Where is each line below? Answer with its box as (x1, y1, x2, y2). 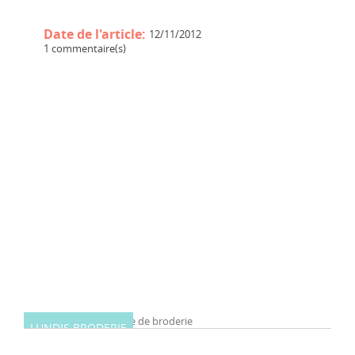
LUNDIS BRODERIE (30, 320, 127, 335)
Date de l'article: (44, 25, 149, 43)
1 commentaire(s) (44, 40, 126, 55)
